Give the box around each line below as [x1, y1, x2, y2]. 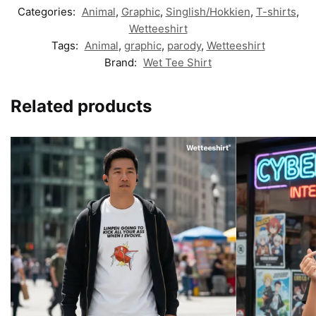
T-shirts [255, 5, 296, 19]
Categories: [17, 5, 78, 19]
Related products [11, 96, 152, 117]
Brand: [104, 56, 140, 70]
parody [166, 39, 201, 53]
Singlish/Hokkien [165, 5, 250, 19]
